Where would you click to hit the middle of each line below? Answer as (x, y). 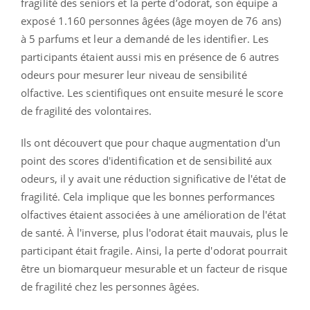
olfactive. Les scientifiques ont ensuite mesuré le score (152, 92)
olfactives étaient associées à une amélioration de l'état (153, 214)
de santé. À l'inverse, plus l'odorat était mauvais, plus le (154, 232)
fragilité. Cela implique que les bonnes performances (148, 196)
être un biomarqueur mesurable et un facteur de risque (154, 268)
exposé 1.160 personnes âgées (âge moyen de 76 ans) (151, 20)
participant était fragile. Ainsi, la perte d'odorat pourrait (154, 250)
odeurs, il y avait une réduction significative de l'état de (153, 178)
